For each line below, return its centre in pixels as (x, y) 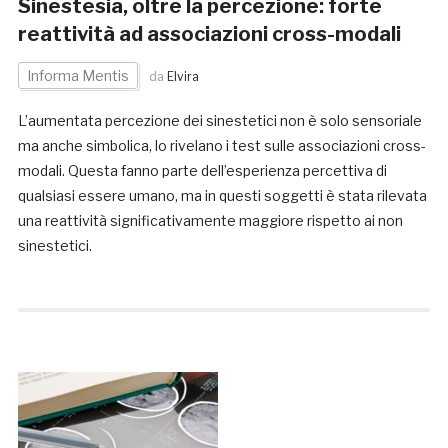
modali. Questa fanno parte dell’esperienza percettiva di (202, 171)
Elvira (182, 77)
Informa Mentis (77, 76)
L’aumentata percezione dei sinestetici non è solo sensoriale (219, 121)
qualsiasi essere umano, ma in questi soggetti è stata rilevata (222, 196)
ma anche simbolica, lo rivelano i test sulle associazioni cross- (221, 146)
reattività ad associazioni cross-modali (209, 34)
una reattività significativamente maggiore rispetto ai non (210, 221)
